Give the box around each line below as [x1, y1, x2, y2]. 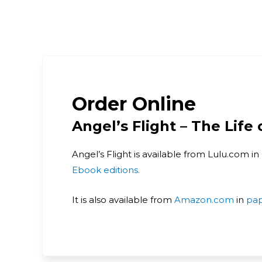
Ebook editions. [72, 164, 140, 175]
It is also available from [72, 194, 174, 205]
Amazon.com [174, 194, 234, 205]
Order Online [72, 92, 196, 115]
